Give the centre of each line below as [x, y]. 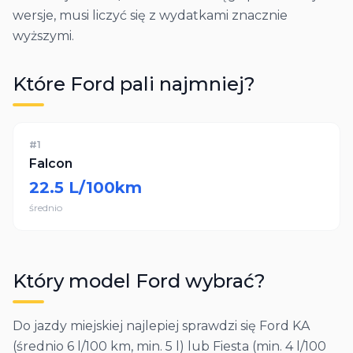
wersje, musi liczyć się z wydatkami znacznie [150, 15]
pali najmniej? [185, 84]
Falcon [51, 163]
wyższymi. [43, 36]
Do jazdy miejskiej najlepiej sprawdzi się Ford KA [161, 326]
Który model [74, 281]
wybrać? [223, 281]
